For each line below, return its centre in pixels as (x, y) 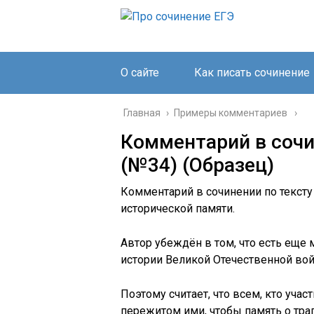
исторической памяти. (178, 209)
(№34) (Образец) (197, 165)
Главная (142, 113)
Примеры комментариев (231, 113)
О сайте (140, 73)
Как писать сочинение (252, 73)
